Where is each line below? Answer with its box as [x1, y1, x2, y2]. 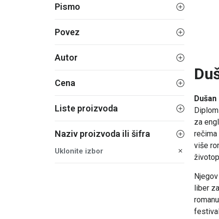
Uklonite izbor [55, 146, 103, 155]
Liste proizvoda [55, 103, 118, 113]
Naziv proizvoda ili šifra [55, 129, 150, 139]
